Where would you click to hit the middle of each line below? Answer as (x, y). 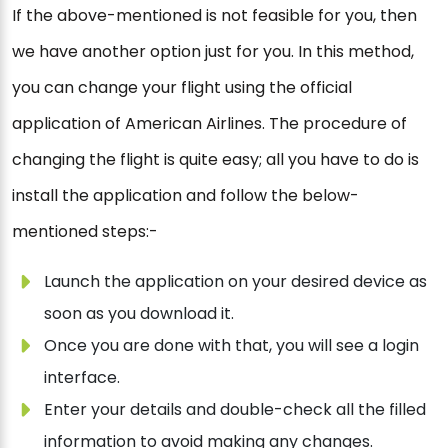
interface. (82, 378)
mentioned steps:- (85, 232)
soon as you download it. (139, 314)
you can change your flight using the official (182, 88)
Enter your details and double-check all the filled (235, 410)
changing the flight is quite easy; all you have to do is (215, 160)
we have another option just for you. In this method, (213, 52)
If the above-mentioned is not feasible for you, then (214, 16)
